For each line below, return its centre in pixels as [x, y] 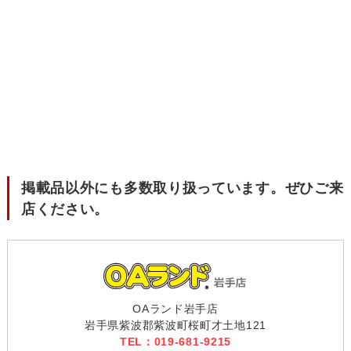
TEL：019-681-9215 [175, 342]
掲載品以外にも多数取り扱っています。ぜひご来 [182, 188]
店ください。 [65, 209]
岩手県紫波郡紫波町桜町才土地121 [175, 325]
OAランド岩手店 [175, 309]
